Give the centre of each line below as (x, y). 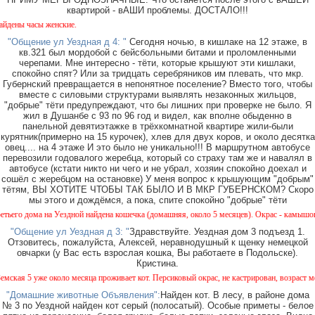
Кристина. (157, 264)
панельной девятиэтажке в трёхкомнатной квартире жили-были (157, 127)
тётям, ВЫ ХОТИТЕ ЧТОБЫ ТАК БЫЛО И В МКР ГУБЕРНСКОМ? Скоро (157, 190)
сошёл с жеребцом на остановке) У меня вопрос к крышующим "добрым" (157, 179)
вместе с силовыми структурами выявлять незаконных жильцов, (157, 95)
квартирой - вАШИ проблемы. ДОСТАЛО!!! (157, 11)
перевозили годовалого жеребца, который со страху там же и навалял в (157, 158)
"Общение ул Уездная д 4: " (67, 42)
